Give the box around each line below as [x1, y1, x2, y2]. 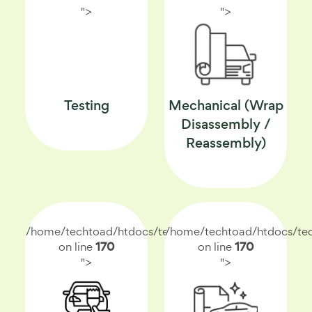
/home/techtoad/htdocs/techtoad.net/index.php [26, 224, 281, 239]
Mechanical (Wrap [168, 96, 283, 115]
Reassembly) [185, 134, 266, 153]
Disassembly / [180, 115, 271, 134]
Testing [63, 96, 109, 115]
